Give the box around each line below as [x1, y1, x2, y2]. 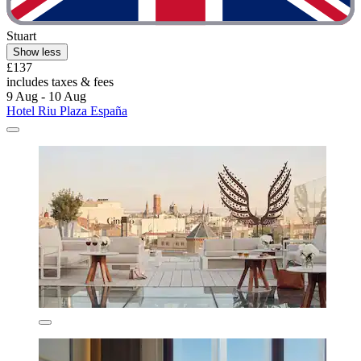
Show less [13, 46, 61, 59]
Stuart [6, 29, 36, 44]
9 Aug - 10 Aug [6, 89, 86, 104]
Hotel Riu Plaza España [6, 104, 127, 118]
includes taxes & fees [6, 75, 114, 89]
